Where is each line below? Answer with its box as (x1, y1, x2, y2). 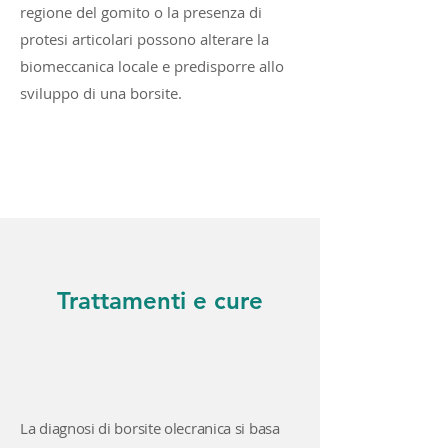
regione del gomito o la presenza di (20, 2, 262, 22)
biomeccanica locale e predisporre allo (20, 56, 284, 76)
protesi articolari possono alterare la (20, 29, 269, 49)
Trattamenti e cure (57, 286, 263, 315)
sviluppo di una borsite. (20, 83, 182, 103)
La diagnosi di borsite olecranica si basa (20, 418, 280, 438)
